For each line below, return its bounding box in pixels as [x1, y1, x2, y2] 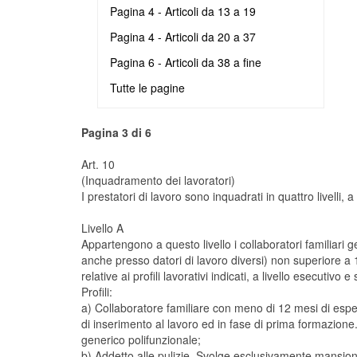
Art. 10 [81, 156, 115, 172]
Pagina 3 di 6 [81, 124, 151, 140]
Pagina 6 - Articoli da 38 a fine [110, 54, 261, 70]
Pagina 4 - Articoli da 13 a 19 [110, 3, 256, 19]
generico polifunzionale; [81, 331, 201, 347]
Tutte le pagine [110, 80, 185, 96]
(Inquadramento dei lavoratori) [81, 172, 235, 188]
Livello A [81, 220, 124, 236]
